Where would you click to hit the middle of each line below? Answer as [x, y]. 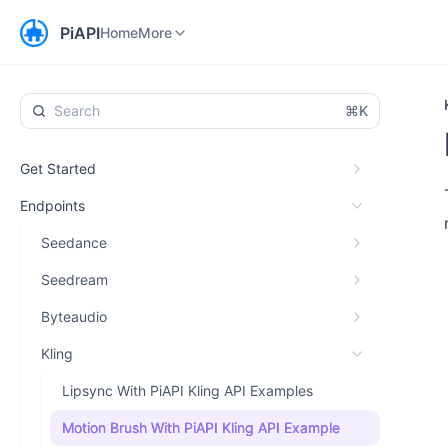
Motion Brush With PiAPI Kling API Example [201, 427]
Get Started [58, 168]
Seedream [74, 279]
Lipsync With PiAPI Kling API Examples [187, 390]
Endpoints [52, 205]
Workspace [175, 16]
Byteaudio [74, 316]
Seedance [74, 242]
